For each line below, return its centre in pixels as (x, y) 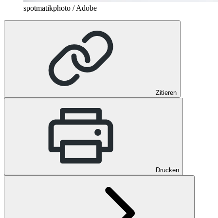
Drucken (167, 170)
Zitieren (166, 92)
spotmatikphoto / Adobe (60, 8)
